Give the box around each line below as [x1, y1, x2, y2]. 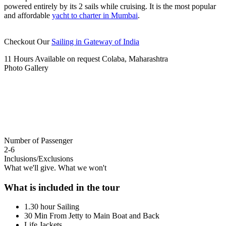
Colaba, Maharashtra [102, 54, 168, 63]
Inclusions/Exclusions [4, 154, 73, 163]
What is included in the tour [4, 182, 120, 193]
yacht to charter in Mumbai [52, 11, 138, 20]
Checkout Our [4, 37, 51, 46]
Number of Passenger [4, 136, 73, 145]
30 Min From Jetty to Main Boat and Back [24, 211, 159, 220]
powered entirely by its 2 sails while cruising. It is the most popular [4, 2, 216, 11]
